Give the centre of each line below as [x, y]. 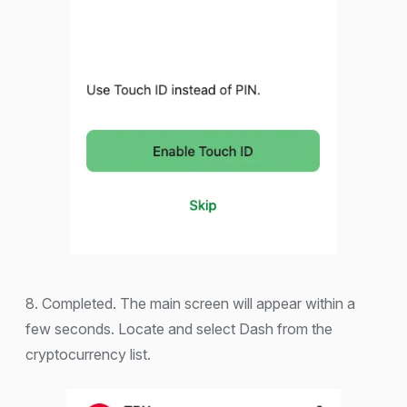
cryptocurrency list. [88, 355]
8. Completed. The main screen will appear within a [190, 304]
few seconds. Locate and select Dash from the [179, 329]
